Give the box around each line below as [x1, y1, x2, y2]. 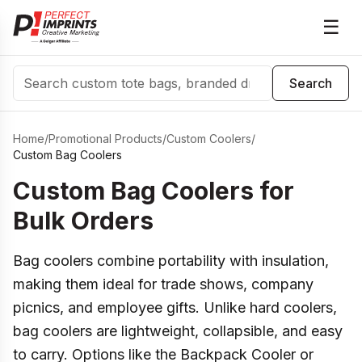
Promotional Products [48, 132, 162, 145]
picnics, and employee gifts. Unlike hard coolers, [13, 299, 337, 316]
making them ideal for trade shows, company [13, 276, 314, 293]
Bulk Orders [13, 206, 154, 235]
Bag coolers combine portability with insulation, [13, 252, 329, 269]
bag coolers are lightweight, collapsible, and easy [13, 322, 343, 339]
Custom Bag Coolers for [13, 176, 294, 205]
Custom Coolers [166, 132, 251, 145]
